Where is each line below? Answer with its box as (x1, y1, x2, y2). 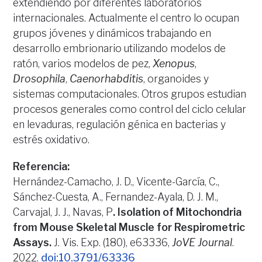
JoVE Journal (172, 236, 233, 249)
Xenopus (153, 57, 195, 70)
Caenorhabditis (70, 72, 144, 85)
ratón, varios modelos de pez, (13, 57, 153, 70)
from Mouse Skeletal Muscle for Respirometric (13, 220, 246, 233)
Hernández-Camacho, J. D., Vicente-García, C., (13, 175, 220, 188)
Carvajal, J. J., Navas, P (13, 205, 113, 218)
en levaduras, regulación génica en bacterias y (13, 118, 226, 130)
